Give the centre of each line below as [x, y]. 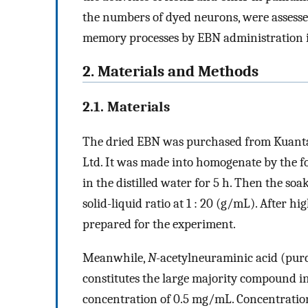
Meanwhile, [115, 258]
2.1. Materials [126, 107]
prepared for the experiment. [159, 224]
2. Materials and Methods [170, 71]
